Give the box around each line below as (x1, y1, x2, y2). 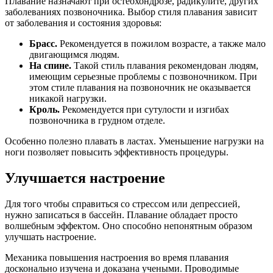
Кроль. (29, 104, 60, 115)
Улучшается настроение (5, 170, 165, 186)
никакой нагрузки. (29, 93, 107, 104)
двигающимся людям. (29, 49, 119, 60)
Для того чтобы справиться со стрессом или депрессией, (5, 199, 240, 210)
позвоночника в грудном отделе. (29, 115, 165, 126)
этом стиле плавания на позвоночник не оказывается (29, 82, 250, 93)
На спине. (29, 60, 71, 71)
